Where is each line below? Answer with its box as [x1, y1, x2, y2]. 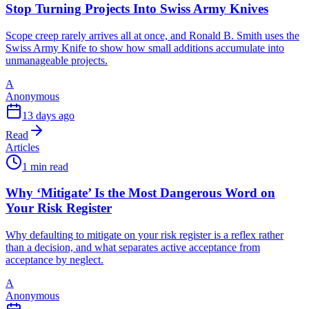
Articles [6, 141, 39, 153]
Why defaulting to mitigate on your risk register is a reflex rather [6, 228, 283, 241]
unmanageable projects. [6, 54, 108, 66]
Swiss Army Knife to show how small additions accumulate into [6, 41, 284, 54]
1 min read [22, 160, 68, 172]
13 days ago [22, 109, 74, 121]
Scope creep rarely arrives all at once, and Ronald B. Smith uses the [6, 29, 299, 41]
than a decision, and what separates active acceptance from [6, 241, 260, 253]
